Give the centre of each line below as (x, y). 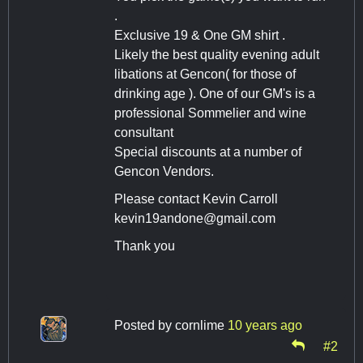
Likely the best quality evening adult (217, 54)
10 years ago (265, 325)
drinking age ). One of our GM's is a (215, 93)
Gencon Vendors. (164, 171)
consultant (147, 132)
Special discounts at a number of (208, 152)
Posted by (145, 325)
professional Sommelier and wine (210, 113)
